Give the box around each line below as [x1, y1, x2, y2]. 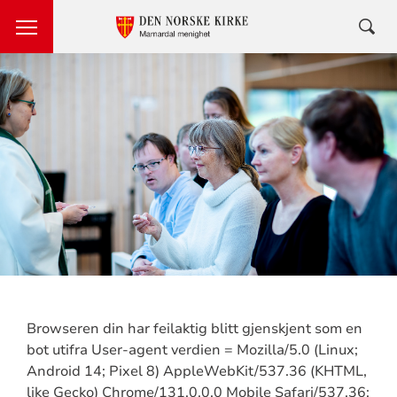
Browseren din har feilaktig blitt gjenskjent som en [26, 319, 362, 339]
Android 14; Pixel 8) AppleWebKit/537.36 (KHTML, [26, 362, 367, 382]
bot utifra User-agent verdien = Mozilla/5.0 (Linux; [26, 340, 358, 361]
